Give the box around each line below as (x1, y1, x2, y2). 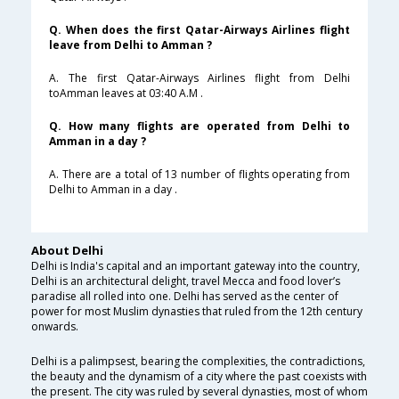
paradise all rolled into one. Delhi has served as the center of (31, 289, 338, 305)
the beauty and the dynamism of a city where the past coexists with (31, 369, 367, 385)
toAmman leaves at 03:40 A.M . (49, 85, 203, 102)
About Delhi (31, 242, 103, 259)
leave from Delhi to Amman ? (49, 37, 212, 53)
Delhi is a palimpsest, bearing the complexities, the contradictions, (31, 354, 365, 370)
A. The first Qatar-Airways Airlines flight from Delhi (49, 70, 350, 86)
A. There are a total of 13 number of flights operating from (49, 167, 350, 183)
